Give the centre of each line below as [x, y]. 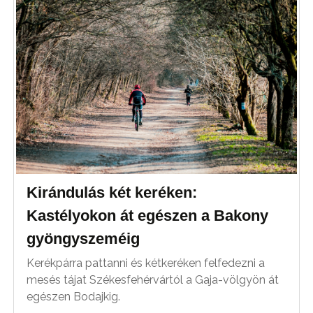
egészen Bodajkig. [74, 297]
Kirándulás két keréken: [112, 193]
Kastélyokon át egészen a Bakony [148, 216]
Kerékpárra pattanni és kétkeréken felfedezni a [146, 263]
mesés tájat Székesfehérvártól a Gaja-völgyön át [153, 280]
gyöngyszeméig [83, 239]
